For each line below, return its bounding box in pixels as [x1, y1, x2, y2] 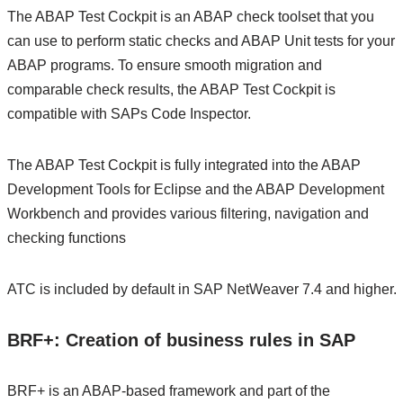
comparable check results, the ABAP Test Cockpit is [6, 82, 336, 97]
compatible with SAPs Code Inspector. [6, 106, 251, 121]
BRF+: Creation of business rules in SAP [6, 330, 355, 350]
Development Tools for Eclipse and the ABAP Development [6, 182, 384, 197]
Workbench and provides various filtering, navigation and [6, 206, 369, 221]
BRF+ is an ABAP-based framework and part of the [6, 383, 330, 399]
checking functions [6, 230, 126, 246]
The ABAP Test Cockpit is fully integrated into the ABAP [6, 157, 361, 173]
